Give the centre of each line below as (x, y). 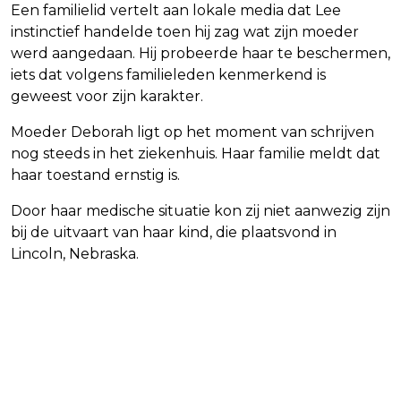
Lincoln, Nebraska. (75, 254)
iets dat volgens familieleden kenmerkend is (168, 75)
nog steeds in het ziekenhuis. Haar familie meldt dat (196, 154)
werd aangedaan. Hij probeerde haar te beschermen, (200, 54)
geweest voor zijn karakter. (107, 97)
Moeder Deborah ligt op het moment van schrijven (192, 132)
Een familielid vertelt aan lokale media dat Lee (176, 11)
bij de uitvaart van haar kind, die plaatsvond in (174, 233)
